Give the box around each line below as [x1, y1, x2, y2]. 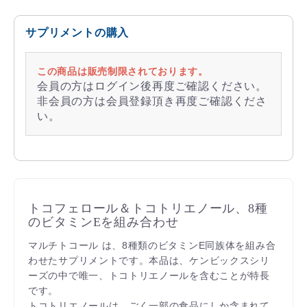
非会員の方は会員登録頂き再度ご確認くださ [37, 95, 267, 107]
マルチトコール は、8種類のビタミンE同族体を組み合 [28, 239, 276, 251]
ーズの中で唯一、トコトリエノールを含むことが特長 [28, 269, 270, 281]
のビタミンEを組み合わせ [28, 214, 179, 229]
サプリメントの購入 [25, 26, 130, 38]
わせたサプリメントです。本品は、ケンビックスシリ [28, 254, 270, 266]
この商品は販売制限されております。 [37, 65, 208, 77]
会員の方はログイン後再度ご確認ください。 [37, 79, 267, 92]
